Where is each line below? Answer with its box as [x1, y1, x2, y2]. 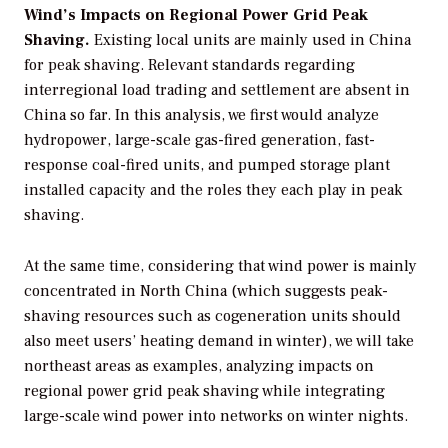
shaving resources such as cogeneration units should [24, 306, 401, 327]
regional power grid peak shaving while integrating [24, 381, 385, 402]
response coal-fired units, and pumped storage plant [24, 155, 390, 176]
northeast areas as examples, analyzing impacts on [24, 356, 374, 377]
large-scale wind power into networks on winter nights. [24, 406, 408, 427]
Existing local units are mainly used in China [90, 30, 411, 51]
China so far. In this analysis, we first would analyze [24, 105, 379, 126]
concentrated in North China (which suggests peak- [24, 281, 388, 302]
